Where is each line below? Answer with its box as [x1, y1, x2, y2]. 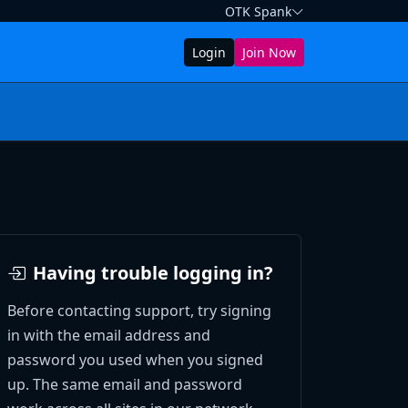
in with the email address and [7, 325, 210, 346]
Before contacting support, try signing [7, 301, 271, 321]
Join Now [242, 43, 296, 61]
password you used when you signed [7, 350, 263, 371]
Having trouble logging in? [33, 260, 273, 286]
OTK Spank [225, 3, 291, 20]
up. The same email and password [7, 374, 242, 395]
